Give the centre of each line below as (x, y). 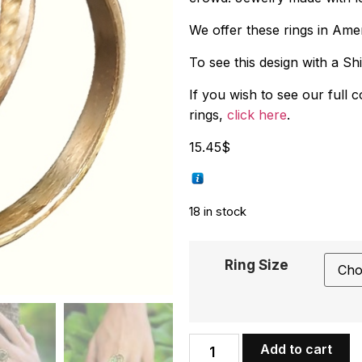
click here (257, 115)
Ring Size (257, 265)
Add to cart (296, 349)
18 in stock (218, 212)
